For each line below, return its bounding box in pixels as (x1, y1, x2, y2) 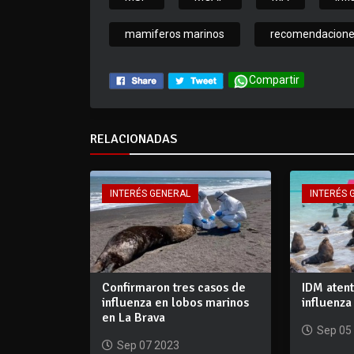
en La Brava (102, 309, 165, 326)
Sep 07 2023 (117, 338, 179, 352)
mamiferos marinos (125, 28, 224, 41)
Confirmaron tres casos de (102, 279, 246, 296)
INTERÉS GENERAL (110, 188, 190, 199)
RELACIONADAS (90, 131, 177, 147)
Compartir (249, 73, 299, 87)
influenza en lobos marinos (102, 294, 249, 311)
